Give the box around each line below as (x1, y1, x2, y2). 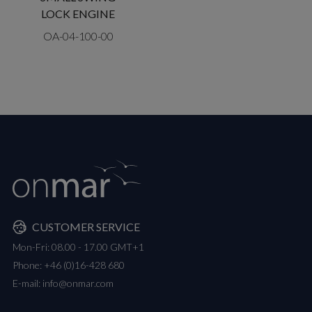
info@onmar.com (42, 276, 114, 289)
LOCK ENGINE (41, 6, 115, 20)
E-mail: (13, 276, 42, 289)
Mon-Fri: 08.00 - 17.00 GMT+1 (13, 240, 144, 253)
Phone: (13, 258, 44, 271)
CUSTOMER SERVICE (30, 219, 140, 233)
